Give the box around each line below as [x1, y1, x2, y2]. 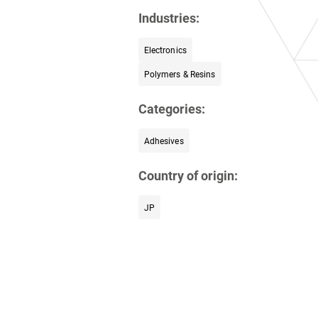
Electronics [143, 44, 187, 56]
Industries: [138, 9, 199, 27]
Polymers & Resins [143, 68, 216, 80]
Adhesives [143, 135, 184, 147]
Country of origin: [138, 167, 238, 185]
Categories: [138, 100, 205, 118]
